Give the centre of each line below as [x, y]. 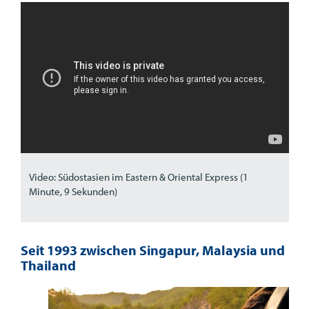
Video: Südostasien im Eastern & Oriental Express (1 [138, 177]
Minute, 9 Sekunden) [73, 192]
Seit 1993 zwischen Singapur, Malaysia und [152, 250]
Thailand [48, 266]
